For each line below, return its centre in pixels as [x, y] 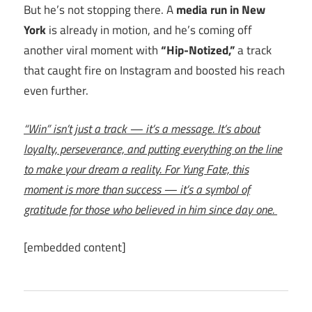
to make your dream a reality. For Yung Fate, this [136, 169]
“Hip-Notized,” [198, 50]
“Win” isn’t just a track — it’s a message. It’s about [142, 128]
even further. [56, 91]
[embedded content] [75, 248]
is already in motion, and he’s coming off [149, 30]
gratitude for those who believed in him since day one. [150, 209]
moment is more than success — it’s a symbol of [137, 189]
